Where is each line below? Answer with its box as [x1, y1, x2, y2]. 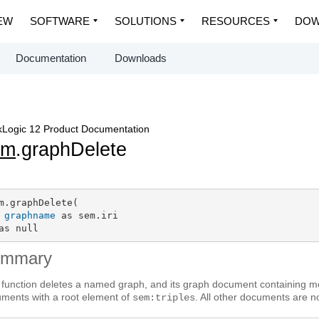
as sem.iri [55, 209, 118, 221]
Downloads [115, 52, 167, 64]
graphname [4, 209, 56, 221]
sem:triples [132, 292, 196, 303]
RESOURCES [202, 15, 270, 27]
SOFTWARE [30, 15, 90, 27]
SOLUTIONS [115, 15, 177, 27]
